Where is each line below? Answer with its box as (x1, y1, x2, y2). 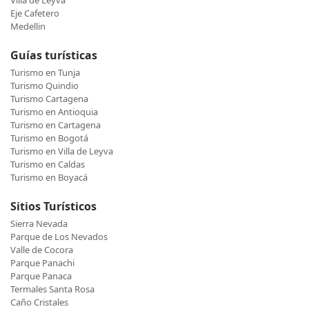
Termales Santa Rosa (10, 283, 94, 296)
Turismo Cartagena (10, 92, 88, 106)
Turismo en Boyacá (10, 171, 88, 184)
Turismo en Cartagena (10, 119, 101, 132)
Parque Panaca (10, 270, 72, 283)
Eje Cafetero (10, 7, 59, 20)
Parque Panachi (10, 257, 74, 270)
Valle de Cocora (10, 243, 73, 257)
